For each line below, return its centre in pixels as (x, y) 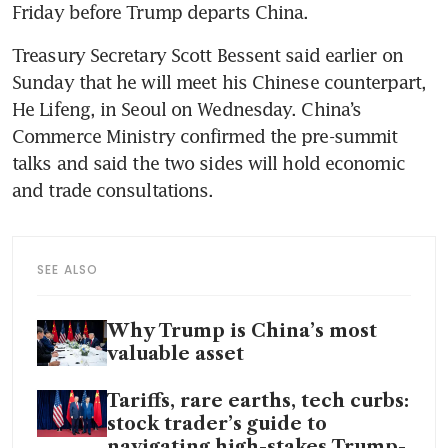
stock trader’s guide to (217, 424)
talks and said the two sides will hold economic (208, 162)
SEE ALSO (68, 269)
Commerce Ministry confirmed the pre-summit (205, 135)
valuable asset (175, 353)
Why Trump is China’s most (242, 330)
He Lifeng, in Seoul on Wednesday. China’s (187, 108)
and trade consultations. (113, 189)
